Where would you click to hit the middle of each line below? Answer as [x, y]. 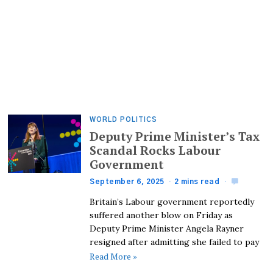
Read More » [114, 257]
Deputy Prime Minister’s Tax [175, 136]
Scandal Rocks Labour [155, 150]
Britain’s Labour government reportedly [172, 201]
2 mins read [197, 181]
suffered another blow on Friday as [161, 215]
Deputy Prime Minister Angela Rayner [167, 228]
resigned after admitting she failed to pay [175, 242]
